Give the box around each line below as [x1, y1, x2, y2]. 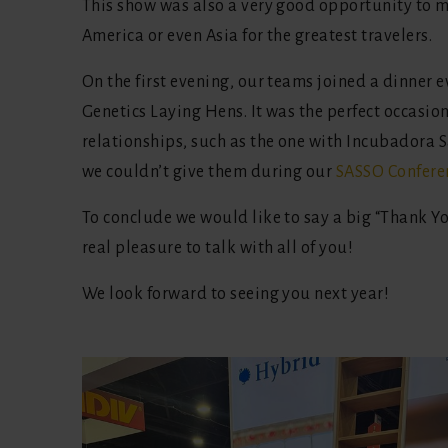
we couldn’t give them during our [82, 162, 336, 181]
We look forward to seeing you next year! [82, 284, 390, 303]
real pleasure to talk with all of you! [82, 238, 354, 257]
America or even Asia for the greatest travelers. [82, 26, 433, 45]
